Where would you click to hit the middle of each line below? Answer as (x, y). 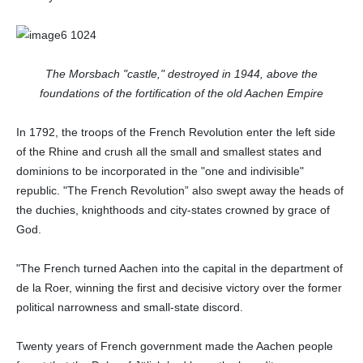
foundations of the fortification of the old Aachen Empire (181, 93)
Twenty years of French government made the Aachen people (175, 346)
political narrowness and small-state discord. (130, 307)
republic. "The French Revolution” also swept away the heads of (180, 190)
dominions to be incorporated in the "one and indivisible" (160, 171)
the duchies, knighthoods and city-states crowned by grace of (173, 209)
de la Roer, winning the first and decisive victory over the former (179, 287)
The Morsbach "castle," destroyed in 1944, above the (181, 73)
